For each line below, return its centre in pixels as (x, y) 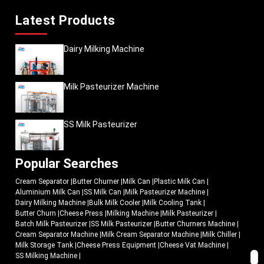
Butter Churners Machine (195, 224)
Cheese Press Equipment (117, 245)
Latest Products (65, 20)
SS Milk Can (103, 192)
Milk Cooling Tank (173, 202)
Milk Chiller (220, 234)
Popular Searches (67, 163)
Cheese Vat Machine (192, 245)
